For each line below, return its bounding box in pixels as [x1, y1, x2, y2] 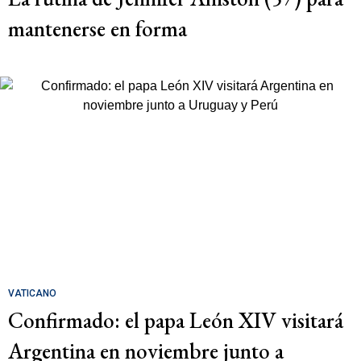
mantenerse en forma [8, 15, 187, 44]
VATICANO [8, 288, 56, 300]
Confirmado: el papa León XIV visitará [8, 306, 343, 335]
